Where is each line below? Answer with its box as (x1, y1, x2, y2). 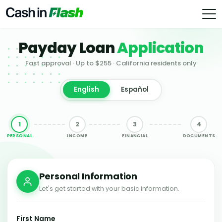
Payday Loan (18, 38, 117, 58)
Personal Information (39, 169, 137, 182)
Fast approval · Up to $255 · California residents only (25, 58, 197, 68)
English (73, 85, 99, 95)
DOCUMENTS (182, 133, 216, 139)
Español (120, 85, 149, 95)
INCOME (67, 133, 87, 139)
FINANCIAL (122, 133, 148, 139)
